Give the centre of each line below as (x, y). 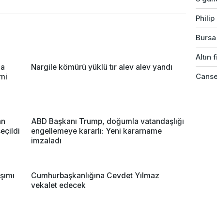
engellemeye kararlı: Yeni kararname (96, 131)
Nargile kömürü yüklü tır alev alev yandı (102, 67)
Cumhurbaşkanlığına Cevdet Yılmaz (95, 175)
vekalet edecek (58, 185)
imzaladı (46, 140)
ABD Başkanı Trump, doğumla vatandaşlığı (108, 121)
